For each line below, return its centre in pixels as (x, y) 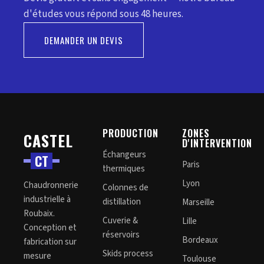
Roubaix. (39, 214)
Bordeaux (200, 240)
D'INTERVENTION (217, 143)
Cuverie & (120, 221)
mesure (37, 256)
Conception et (50, 228)
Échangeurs (124, 155)
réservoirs (121, 235)
